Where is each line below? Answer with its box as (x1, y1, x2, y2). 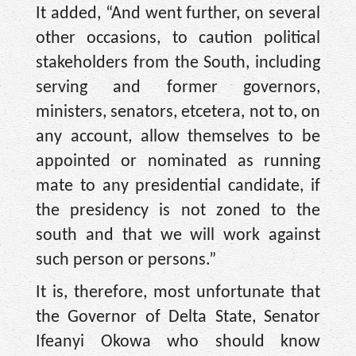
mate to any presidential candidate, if (36, 176, 320, 195)
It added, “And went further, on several (36, 4, 320, 23)
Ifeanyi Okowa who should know (36, 333, 320, 352)
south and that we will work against (36, 226, 320, 245)
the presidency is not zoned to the (36, 201, 320, 220)
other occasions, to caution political (36, 29, 320, 48)
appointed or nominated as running (36, 152, 320, 171)
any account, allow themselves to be (36, 127, 320, 146)
